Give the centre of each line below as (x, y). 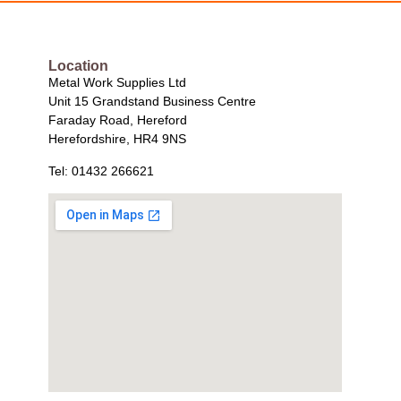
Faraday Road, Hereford (117, 120)
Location (78, 66)
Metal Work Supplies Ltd (117, 83)
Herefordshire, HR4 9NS (117, 139)
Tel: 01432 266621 (101, 171)
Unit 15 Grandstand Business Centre (152, 102)
